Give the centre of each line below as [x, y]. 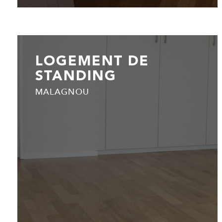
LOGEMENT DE [92, 60]
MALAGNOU [62, 92]
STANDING [76, 75]
